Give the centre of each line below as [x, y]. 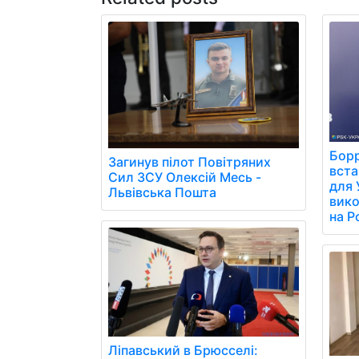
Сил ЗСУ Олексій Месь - [185, 177]
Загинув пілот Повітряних [190, 162]
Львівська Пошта [162, 193]
